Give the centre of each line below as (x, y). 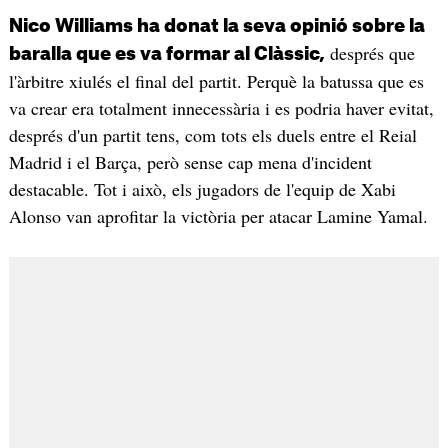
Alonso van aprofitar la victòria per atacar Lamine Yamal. (218, 216)
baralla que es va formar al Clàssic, (166, 54)
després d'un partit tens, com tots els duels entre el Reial (212, 135)
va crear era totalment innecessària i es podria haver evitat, (221, 108)
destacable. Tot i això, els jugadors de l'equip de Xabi (202, 189)
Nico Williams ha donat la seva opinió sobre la (216, 26)
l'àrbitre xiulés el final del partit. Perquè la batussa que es (216, 81)
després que (369, 53)
